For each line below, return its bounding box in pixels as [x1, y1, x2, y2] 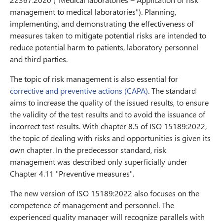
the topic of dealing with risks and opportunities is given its [10, 133, 211, 144]
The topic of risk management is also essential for [10, 74, 178, 84]
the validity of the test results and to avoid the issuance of [10, 109, 205, 120]
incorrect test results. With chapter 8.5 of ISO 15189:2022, [10, 121, 207, 132]
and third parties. [10, 54, 68, 65]
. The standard [148, 85, 196, 96]
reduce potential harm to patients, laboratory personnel [10, 42, 198, 53]
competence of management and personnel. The [10, 200, 174, 211]
